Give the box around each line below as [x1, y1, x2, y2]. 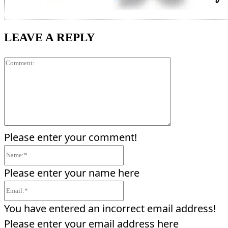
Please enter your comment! [4, 130, 137, 145]
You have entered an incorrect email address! [4, 202, 216, 216]
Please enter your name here [4, 166, 139, 180]
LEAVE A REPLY [4, 31, 95, 44]
